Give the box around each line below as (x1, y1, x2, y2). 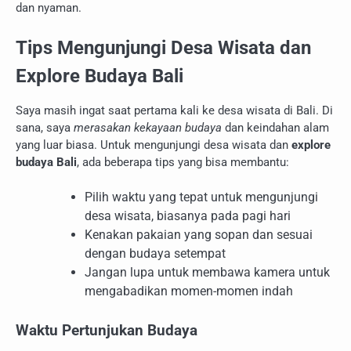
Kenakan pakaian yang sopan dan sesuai (85, 227, 313, 243)
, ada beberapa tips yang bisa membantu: (77, 154, 289, 169)
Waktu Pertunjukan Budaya (16, 322, 197, 340)
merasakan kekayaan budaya (74, 120, 222, 135)
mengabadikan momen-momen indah (85, 284, 293, 299)
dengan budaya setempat (85, 246, 226, 262)
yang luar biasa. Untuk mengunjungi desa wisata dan (16, 137, 291, 152)
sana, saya (16, 120, 74, 135)
